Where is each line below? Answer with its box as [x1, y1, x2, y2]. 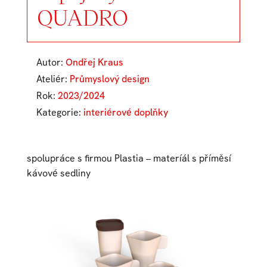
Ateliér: [36, 73, 70, 86]
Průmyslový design [69, 73, 150, 86]
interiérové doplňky [83, 106, 168, 119]
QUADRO [36, 3, 128, 32]
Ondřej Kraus [65, 56, 123, 69]
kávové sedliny [26, 167, 91, 180]
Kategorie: [36, 106, 83, 119]
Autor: [36, 56, 66, 69]
